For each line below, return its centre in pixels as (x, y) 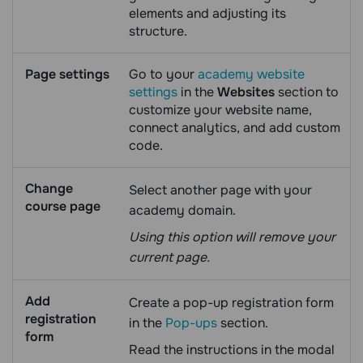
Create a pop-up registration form (231, 302)
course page (63, 206)
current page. (169, 257)
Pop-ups (191, 322)
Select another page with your (220, 190)
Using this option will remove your (232, 237)
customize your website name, (220, 109)
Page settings (67, 74)
